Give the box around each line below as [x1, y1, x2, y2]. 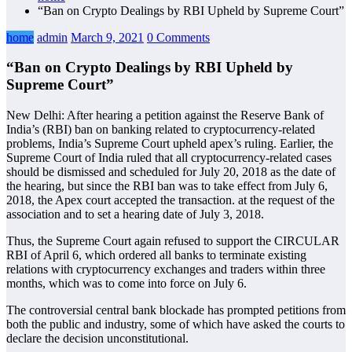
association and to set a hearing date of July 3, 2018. [6, 207, 264, 222]
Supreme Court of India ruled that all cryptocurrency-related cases [6, 151, 332, 165]
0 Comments [147, 30, 210, 44]
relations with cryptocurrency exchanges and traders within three [6, 262, 325, 277]
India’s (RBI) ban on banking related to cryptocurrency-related [6, 123, 315, 137]
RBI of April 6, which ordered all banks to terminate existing [6, 248, 306, 262]
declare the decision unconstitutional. [6, 332, 189, 346]
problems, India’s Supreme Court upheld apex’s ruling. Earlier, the [6, 137, 333, 151]
